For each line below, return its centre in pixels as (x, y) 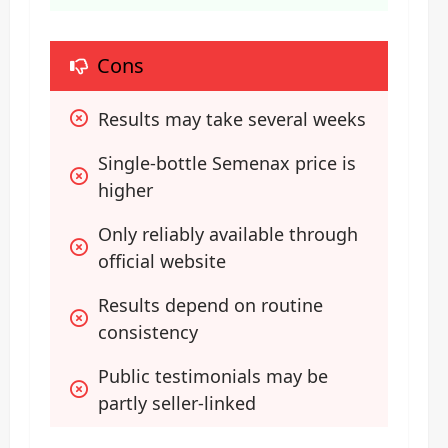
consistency (148, 331)
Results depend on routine (210, 304)
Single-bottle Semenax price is (227, 162)
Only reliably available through (228, 233)
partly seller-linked (177, 402)
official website (162, 260)
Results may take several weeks (232, 118)
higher (125, 189)
